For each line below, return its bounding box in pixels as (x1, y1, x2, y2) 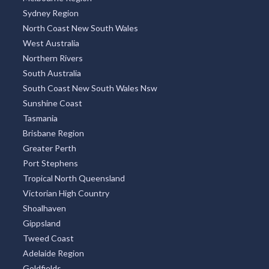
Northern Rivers (22, 52, 83, 63)
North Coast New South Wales (22, 22, 138, 33)
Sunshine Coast (22, 97, 82, 108)
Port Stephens (22, 157, 78, 168)
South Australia (22, 67, 81, 78)
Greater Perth (22, 142, 76, 153)
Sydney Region (22, 7, 79, 18)
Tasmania (22, 112, 58, 123)
